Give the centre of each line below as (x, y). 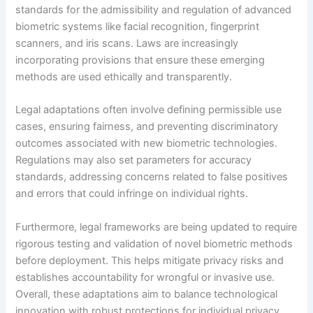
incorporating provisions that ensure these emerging (140, 60)
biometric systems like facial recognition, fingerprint (138, 26)
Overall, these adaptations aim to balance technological (147, 294)
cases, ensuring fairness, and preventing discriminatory (147, 127)
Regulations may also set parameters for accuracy (134, 160)
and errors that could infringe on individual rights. (132, 194)
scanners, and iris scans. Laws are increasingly (127, 43)
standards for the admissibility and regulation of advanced (154, 9)
